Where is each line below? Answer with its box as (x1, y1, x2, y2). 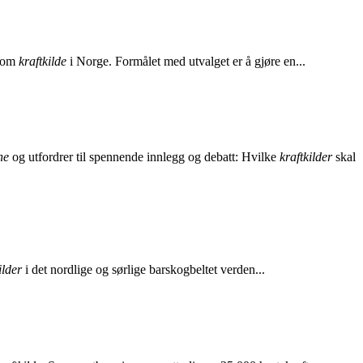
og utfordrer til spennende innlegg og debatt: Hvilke (9, 150, 280, 164)
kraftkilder (280, 150, 332, 164)
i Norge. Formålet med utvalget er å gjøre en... (66, 53, 305, 68)
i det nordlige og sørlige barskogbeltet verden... (22, 263, 265, 277)
